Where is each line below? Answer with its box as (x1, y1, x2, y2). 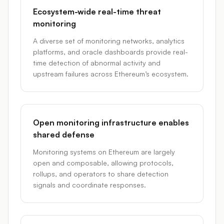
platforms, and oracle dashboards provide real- (33, 47, 188, 56)
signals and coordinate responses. (33, 180, 146, 189)
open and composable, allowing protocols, (33, 158, 173, 167)
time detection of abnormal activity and (33, 58, 160, 67)
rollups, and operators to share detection (33, 169, 168, 178)
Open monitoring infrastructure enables (33, 117, 189, 127)
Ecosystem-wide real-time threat (33, 6, 161, 16)
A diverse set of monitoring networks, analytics (33, 36, 184, 45)
